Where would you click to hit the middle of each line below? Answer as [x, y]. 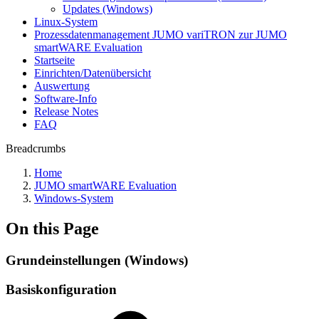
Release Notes [66, 111]
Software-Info [66, 99]
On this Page [52, 228]
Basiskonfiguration [61, 289]
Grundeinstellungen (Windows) [97, 260]
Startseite [54, 60]
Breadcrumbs [36, 148]
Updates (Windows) [108, 9]
